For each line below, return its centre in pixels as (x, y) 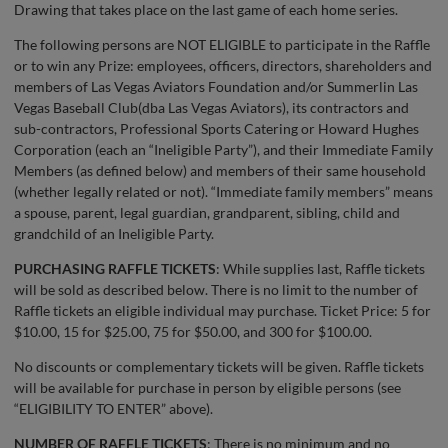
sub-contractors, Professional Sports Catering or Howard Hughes (216, 129)
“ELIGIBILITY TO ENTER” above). (113, 409)
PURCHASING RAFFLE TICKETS (115, 269)
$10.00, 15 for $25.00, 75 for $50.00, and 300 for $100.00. (193, 332)
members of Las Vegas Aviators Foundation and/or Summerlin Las (216, 87)
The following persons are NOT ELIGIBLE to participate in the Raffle (222, 45)
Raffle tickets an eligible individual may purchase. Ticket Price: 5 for (222, 311)
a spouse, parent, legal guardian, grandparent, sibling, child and (207, 213)
